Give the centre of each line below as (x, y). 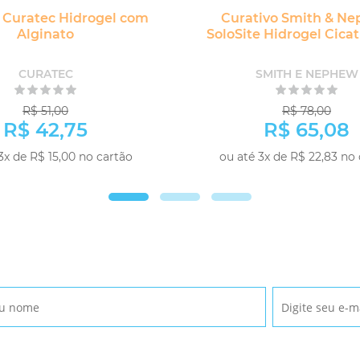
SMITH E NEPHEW (307, 74)
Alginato (45, 35)
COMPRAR (105, 178)
